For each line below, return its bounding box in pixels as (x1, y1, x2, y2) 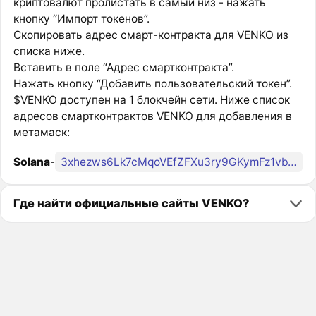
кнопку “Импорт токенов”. (13, 12, 150, 26)
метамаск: (13, 126, 70, 140)
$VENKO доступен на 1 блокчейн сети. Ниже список (13, 93, 290, 107)
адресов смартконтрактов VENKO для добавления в (13, 109, 292, 123)
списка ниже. (13, 44, 85, 59)
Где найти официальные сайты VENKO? (13, 196, 249, 211)
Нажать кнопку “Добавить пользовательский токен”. (13, 77, 292, 91)
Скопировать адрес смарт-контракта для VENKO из (13, 28, 288, 42)
